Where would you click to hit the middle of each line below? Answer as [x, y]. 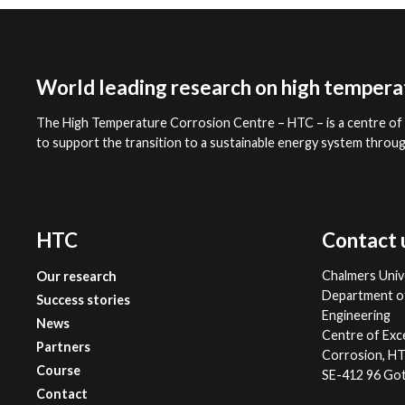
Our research [77, 276]
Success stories [84, 299]
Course [59, 370]
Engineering [357, 316]
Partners [64, 346]
